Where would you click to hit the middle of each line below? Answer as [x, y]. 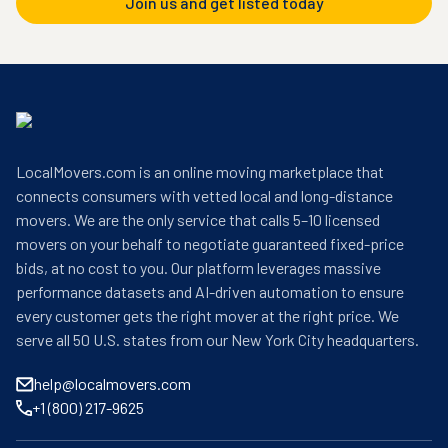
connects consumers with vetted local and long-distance [204, 195]
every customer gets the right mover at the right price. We [207, 315]
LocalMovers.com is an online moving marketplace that [200, 171]
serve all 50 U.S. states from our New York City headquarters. [217, 339]
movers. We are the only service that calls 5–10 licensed [198, 219]
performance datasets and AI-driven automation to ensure [210, 291]
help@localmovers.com [112, 383]
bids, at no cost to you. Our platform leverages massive [198, 267]
